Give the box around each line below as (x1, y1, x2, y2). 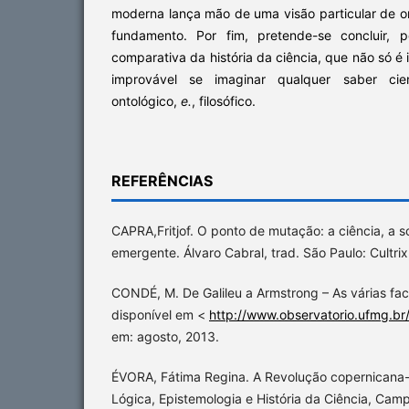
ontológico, (111, 92, 181, 109)
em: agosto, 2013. (111, 328, 219, 344)
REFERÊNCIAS (111, 171, 213, 190)
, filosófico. (192, 92, 256, 109)
